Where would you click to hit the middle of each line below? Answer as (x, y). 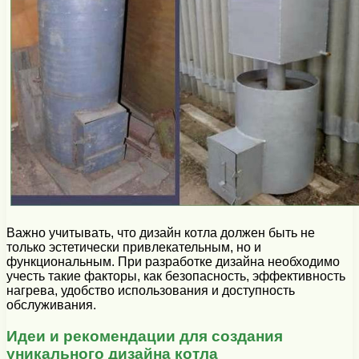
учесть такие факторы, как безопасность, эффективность (176, 276)
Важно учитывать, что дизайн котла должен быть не (161, 233)
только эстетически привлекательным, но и (134, 248)
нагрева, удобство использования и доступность (151, 291)
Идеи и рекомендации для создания (145, 336)
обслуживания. (51, 305)
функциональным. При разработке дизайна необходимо (173, 262)
